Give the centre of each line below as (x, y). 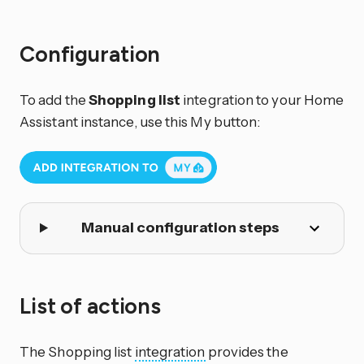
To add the (54, 99)
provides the (247, 351)
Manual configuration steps (180, 228)
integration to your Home (262, 99)
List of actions (93, 307)
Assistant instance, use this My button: (140, 121)
